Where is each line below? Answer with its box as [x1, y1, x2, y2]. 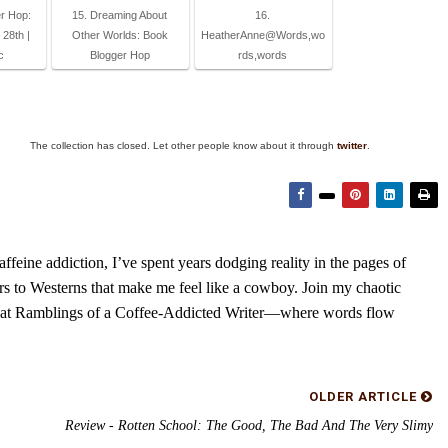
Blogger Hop [89, 49, 150, 61]
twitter [337, 140, 367, 151]
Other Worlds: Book [71, 29, 168, 41]
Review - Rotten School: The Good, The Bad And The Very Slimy [65, 418, 433, 433]
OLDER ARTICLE [309, 389, 421, 404]
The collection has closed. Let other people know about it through [30, 140, 337, 151]
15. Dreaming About [72, 9, 167, 21]
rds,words [238, 49, 287, 61]
